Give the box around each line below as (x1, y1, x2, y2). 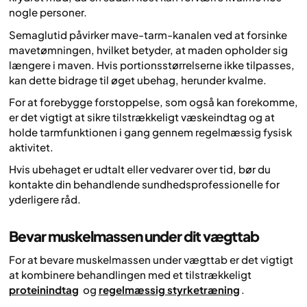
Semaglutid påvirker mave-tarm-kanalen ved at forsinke (9, 27, 287, 41)
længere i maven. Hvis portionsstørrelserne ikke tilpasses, (9, 58, 295, 71)
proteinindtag (9, 282, 79, 296)
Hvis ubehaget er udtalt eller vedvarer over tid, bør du (9, 162, 271, 176)
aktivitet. (9, 140, 53, 153)
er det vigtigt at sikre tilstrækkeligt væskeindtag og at (9, 110, 275, 123)
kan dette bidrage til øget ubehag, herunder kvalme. (9, 73, 267, 86)
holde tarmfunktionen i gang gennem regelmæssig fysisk (9, 125, 292, 138)
